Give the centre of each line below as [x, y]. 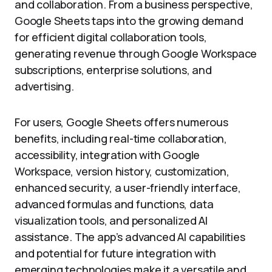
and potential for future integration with [115, 253]
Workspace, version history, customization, [122, 171]
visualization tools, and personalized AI [111, 220]
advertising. [44, 86]
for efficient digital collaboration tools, [111, 37]
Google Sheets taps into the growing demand [129, 21]
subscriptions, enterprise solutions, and [113, 70]
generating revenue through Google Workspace [136, 53]
